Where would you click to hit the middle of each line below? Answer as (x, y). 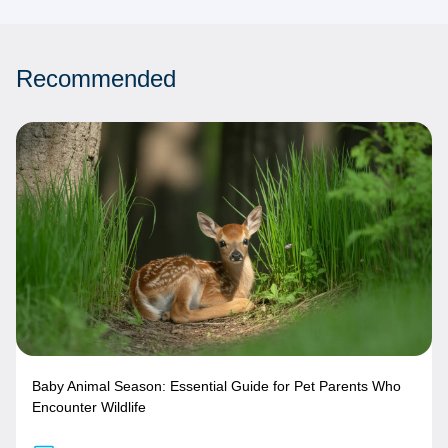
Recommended (96, 79)
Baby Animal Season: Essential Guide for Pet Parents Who (216, 385)
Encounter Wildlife (89, 406)
